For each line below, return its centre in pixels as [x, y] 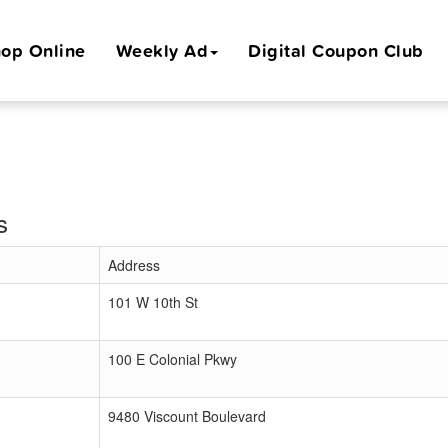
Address [134, 265]
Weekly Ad [161, 50]
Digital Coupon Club [336, 50]
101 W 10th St [153, 302]
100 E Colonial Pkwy [172, 359]
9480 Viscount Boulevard [187, 416]
